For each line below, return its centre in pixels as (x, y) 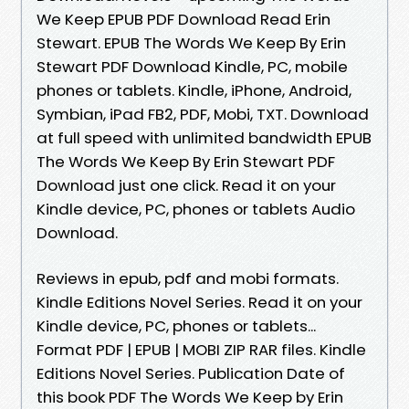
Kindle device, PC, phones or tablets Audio (196, 209)
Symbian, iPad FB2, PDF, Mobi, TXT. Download (203, 114)
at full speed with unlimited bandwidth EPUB (204, 137)
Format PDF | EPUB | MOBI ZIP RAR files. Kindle (201, 349)
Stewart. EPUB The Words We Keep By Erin (191, 42)
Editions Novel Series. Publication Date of (191, 373)
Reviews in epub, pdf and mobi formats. (188, 278)
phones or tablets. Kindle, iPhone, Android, (194, 90)
